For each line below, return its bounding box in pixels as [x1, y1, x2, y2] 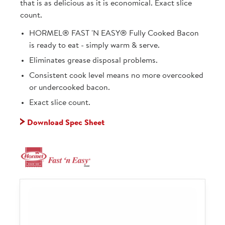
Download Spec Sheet [25, 119, 104, 127]
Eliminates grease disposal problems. [29, 56, 158, 65]
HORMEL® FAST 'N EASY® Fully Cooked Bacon [29, 29, 199, 38]
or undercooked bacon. [29, 83, 110, 92]
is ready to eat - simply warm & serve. [29, 41, 160, 50]
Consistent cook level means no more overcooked [29, 71, 203, 80]
